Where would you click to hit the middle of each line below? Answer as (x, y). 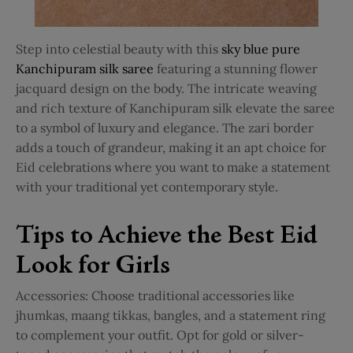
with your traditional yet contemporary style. (147, 187)
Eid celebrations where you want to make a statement (173, 167)
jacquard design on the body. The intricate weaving (166, 89)
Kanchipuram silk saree (85, 69)
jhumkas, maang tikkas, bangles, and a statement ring (171, 316)
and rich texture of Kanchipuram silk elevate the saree (175, 108)
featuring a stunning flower (237, 69)
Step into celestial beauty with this (117, 49)
